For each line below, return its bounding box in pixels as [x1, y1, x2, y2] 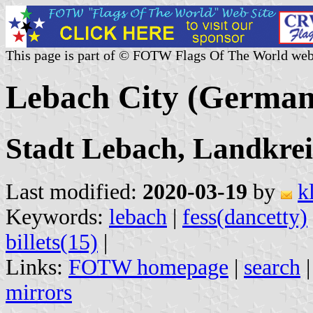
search [244, 254, 300, 279]
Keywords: [6, 204, 109, 229]
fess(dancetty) [182, 204, 307, 229]
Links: [6, 254, 68, 279]
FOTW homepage [68, 254, 228, 279]
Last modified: [6, 179, 143, 204]
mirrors [6, 279, 72, 305]
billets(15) [6, 229, 98, 254]
